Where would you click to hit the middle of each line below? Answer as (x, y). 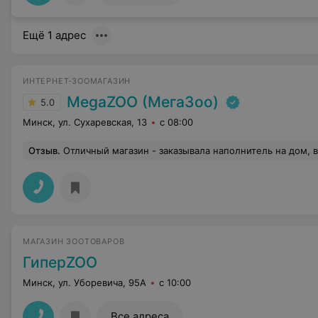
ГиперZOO (60, 262)
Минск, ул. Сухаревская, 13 (85, 122)
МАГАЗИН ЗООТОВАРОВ (74, 241)
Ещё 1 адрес (54, 35)
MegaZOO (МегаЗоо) (143, 102)
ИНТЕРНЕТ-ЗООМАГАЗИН (77, 81)
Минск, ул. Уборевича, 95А (84, 283)
